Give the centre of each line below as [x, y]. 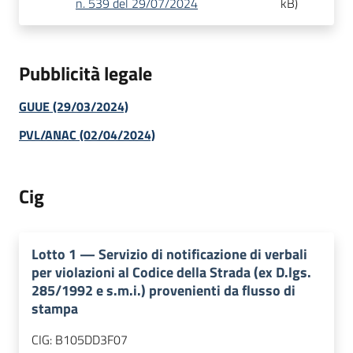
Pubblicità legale [85, 74]
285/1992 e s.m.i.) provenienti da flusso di [163, 290]
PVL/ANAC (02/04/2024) [87, 135]
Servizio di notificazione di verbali [203, 254]
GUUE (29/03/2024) [74, 107]
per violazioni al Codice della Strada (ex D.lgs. [171, 272]
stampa [55, 308]
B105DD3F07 [91, 339]
